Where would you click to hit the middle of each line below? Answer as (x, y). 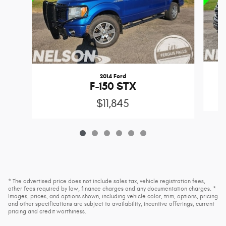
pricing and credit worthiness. (47, 212)
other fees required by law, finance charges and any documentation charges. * (112, 189)
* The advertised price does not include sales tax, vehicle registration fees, (107, 181)
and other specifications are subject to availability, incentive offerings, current (111, 204)
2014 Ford (113, 76)
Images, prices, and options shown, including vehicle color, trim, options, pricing (113, 196)
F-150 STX (113, 87)
